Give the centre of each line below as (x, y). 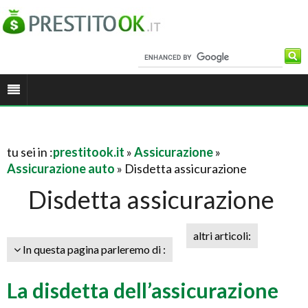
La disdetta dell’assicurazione (143, 290)
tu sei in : (30, 152)
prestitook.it (89, 152)
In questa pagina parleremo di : (93, 249)
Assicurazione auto (61, 168)
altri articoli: (222, 235)
